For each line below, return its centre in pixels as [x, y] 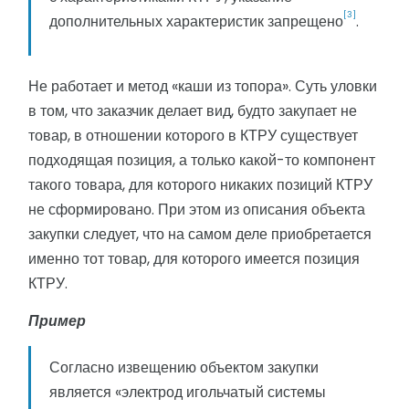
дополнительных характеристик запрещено [196, 22]
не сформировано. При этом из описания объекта [197, 210]
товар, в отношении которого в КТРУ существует [193, 136]
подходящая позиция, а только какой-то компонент [202, 161]
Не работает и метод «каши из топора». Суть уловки [203, 87]
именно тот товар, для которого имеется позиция [194, 259]
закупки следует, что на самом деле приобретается [200, 235]
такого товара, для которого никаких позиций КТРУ [200, 185]
